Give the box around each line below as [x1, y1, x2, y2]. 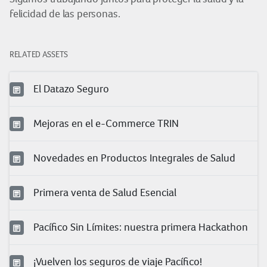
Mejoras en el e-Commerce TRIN [33, 117, 179, 129]
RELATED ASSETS [10, 49, 69, 59]
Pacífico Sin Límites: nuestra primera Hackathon [33, 221, 248, 233]
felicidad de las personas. [10, 8, 120, 20]
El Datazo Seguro [33, 82, 109, 95]
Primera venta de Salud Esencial [33, 186, 176, 198]
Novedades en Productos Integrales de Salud [33, 151, 235, 164]
